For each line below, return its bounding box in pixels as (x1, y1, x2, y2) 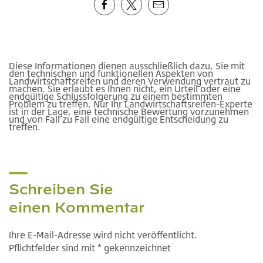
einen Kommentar (9, 199, 144, 216)
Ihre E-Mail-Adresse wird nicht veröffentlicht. (9, 229, 197, 241)
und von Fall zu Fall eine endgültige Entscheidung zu (9, 113, 228, 126)
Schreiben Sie (9, 181, 113, 198)
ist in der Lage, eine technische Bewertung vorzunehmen (9, 106, 249, 118)
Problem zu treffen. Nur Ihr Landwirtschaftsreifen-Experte (9, 98, 252, 110)
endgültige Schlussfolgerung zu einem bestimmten (9, 90, 222, 103)
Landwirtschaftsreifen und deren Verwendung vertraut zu (9, 75, 251, 87)
